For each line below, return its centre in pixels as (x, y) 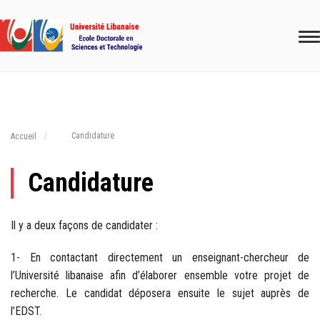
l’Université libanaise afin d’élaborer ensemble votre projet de (160, 275)
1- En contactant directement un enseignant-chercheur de (160, 257)
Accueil (24, 136)
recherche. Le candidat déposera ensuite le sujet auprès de (160, 293)
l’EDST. (26, 311)
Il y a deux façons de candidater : (84, 225)
